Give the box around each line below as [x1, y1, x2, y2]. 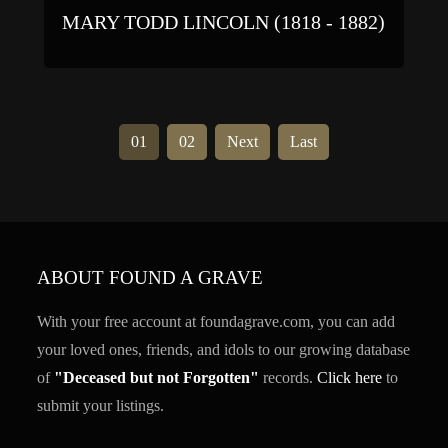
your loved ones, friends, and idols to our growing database [37, 340, 411, 358]
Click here [317, 368, 383, 386]
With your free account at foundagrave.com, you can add [37, 312, 396, 330]
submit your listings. [37, 396, 165, 414]
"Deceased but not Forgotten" [54, 368, 260, 386]
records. [259, 368, 318, 386]
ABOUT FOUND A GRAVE [37, 266, 264, 288]
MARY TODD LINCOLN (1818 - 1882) [62, 10, 385, 33]
